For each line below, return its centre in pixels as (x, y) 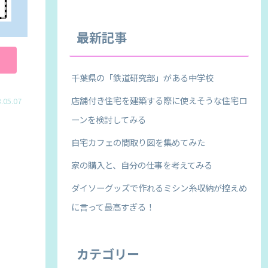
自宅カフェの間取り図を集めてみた (138, 142)
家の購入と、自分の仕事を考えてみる (142, 165)
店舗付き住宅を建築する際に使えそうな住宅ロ (159, 100)
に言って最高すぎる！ (113, 206)
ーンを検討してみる (109, 119)
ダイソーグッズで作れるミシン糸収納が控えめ (159, 187)
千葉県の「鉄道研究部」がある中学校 (142, 77)
